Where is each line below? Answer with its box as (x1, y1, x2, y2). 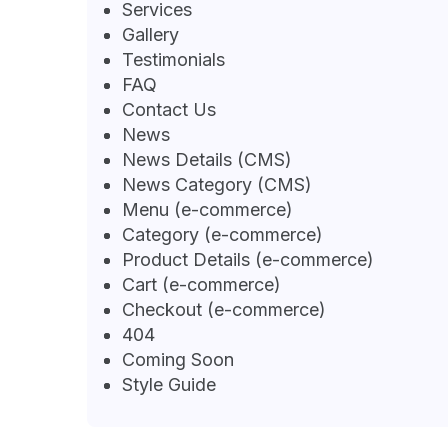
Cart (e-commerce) (122, 274, 281, 296)
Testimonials (122, 49, 225, 71)
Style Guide (122, 374, 216, 396)
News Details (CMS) (122, 149, 292, 171)
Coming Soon (122, 349, 234, 371)
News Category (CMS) (122, 174, 312, 196)
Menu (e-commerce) (122, 199, 293, 221)
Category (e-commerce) (122, 224, 323, 246)
